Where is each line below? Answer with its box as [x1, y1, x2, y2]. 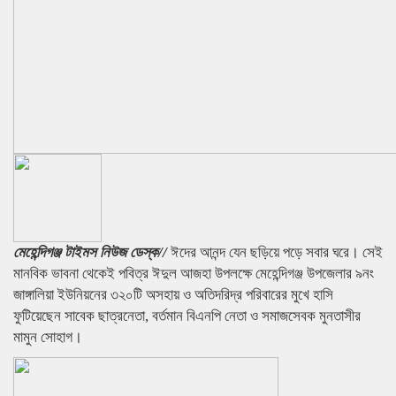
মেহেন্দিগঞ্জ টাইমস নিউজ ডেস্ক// [13, 244, 171, 261]
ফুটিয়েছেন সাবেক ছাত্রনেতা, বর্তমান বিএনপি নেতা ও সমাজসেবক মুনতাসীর [13, 308, 361, 324]
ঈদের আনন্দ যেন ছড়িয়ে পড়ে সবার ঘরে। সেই [171, 244, 383, 261]
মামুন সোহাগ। [13, 329, 82, 346]
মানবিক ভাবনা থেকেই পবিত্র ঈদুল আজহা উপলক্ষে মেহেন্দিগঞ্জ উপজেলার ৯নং [13, 265, 374, 282]
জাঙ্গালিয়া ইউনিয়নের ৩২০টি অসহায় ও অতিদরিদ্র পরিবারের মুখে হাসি [13, 286, 333, 303]
